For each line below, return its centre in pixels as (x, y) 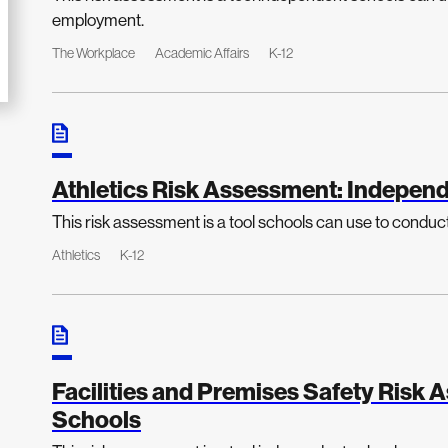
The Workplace (93, 53)
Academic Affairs (202, 53)
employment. (98, 19)
